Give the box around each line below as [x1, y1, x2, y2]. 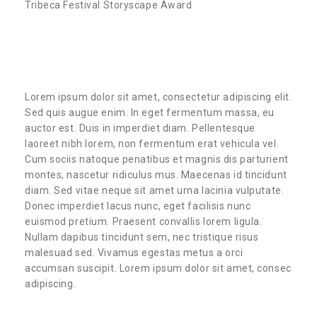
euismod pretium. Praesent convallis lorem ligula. [25, 216, 263, 227]
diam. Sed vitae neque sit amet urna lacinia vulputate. [25, 185, 284, 196]
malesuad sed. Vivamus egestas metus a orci [25, 247, 243, 258]
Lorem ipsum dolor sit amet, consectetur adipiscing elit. [25, 91, 292, 103]
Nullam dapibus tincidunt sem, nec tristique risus [25, 231, 259, 243]
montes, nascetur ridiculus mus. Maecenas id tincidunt [25, 169, 287, 180]
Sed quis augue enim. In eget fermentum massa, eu [25, 107, 275, 118]
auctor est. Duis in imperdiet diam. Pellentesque [25, 122, 255, 134]
